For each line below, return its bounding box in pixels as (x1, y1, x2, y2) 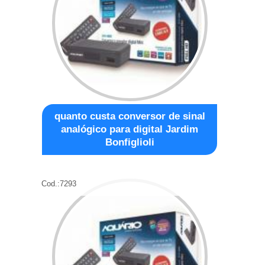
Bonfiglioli (105, 136, 154, 148)
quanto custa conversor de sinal (54, 110, 205, 122)
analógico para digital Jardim (61, 123, 199, 135)
